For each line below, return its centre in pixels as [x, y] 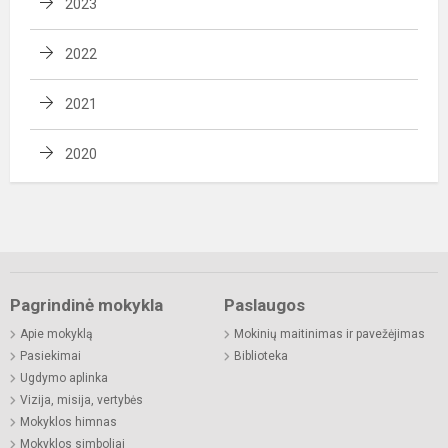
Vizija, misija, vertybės [81, 399]
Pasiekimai [50, 355]
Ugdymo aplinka [64, 377]
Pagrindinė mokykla [86, 304]
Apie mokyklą [56, 333]
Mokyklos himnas [68, 421]
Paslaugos [264, 304]
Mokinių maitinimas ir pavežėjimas [329, 333]
